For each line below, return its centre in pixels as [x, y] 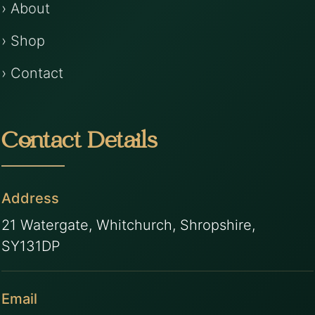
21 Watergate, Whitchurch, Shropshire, [129, 225]
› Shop [24, 41]
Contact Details [79, 143]
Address [31, 199]
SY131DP [31, 246]
